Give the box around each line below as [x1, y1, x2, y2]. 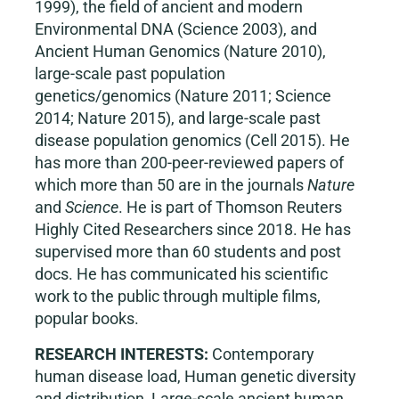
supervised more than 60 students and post [35, 242, 341, 261]
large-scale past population [35, 64, 225, 83]
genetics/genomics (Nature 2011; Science [35, 86, 331, 105]
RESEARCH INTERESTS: [35, 345, 212, 363]
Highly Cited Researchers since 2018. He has [35, 220, 351, 239]
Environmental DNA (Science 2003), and [35, 20, 317, 38]
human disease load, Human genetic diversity [35, 367, 356, 386]
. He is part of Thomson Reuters [118, 198, 342, 216]
